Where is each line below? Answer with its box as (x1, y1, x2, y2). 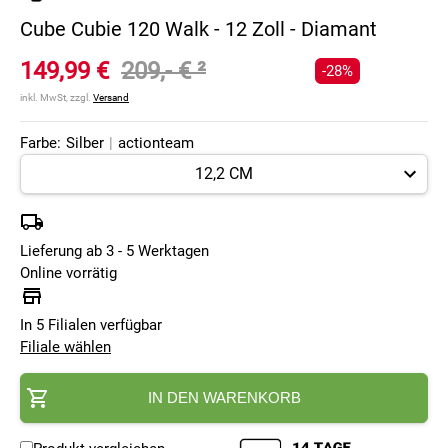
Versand (93, 92, 129, 104)
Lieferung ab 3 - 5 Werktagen (20, 242, 209, 261)
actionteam (118, 134, 194, 153)
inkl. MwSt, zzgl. (20, 92, 93, 104)
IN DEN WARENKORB (147, 389, 301, 407)
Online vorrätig (20, 264, 117, 283)
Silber (66, 134, 104, 153)
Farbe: (20, 134, 61, 153)
